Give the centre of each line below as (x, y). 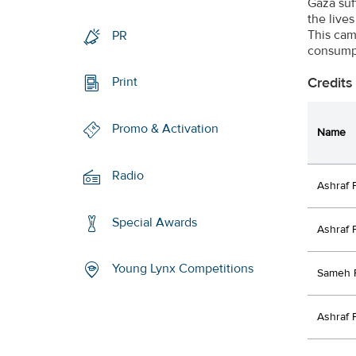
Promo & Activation (166, 129)
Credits (330, 83)
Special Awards (155, 222)
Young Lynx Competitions (183, 269)
